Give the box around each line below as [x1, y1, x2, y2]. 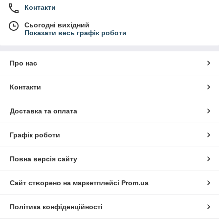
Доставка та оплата [10, 107, 77, 115]
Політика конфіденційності [10, 203, 103, 211]
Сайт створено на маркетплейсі [10, 179, 121, 187]
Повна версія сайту [10, 155, 77, 163]
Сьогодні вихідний [24, 21, 89, 29]
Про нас [10, 59, 37, 67]
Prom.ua [121, 179, 149, 187]
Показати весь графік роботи [24, 29, 127, 37]
